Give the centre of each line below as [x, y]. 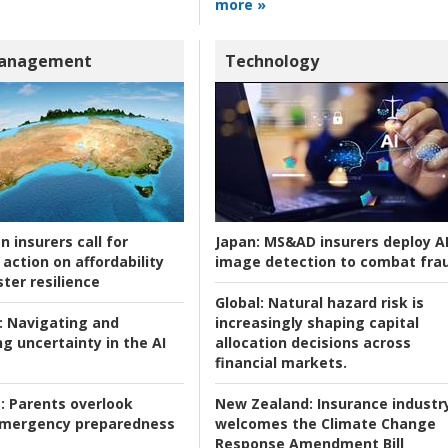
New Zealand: [263, 403]
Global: [239, 302]
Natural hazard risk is [343, 302]
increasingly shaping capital [316, 322]
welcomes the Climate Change [325, 423]
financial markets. [280, 362]
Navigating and [60, 322]
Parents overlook [68, 403]
